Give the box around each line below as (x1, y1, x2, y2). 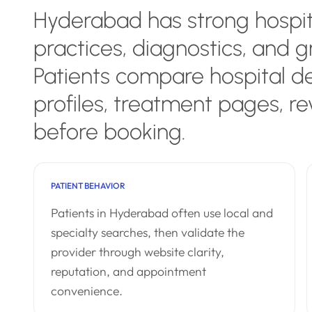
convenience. (51, 283, 123, 299)
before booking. (33, 118, 185, 145)
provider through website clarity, (51, 244, 224, 260)
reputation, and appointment (51, 263, 206, 279)
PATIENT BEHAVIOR (51, 180, 125, 191)
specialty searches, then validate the (51, 224, 244, 240)
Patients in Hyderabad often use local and (51, 205, 273, 221)
